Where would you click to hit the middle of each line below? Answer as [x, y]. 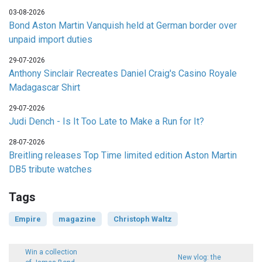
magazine [77, 219]
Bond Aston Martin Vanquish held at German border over [123, 26]
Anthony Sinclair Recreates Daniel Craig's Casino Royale [123, 74]
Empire [28, 219]
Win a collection [51, 252]
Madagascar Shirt [44, 88]
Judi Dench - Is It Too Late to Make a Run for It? [106, 122]
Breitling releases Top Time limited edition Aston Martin [123, 156]
